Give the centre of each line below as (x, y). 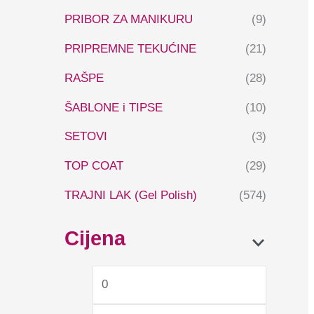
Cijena (95, 239)
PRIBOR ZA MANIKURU (129, 20)
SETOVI (86, 137)
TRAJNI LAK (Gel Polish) (131, 195)
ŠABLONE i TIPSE (114, 107)
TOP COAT (94, 166)
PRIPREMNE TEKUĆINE (130, 49)
